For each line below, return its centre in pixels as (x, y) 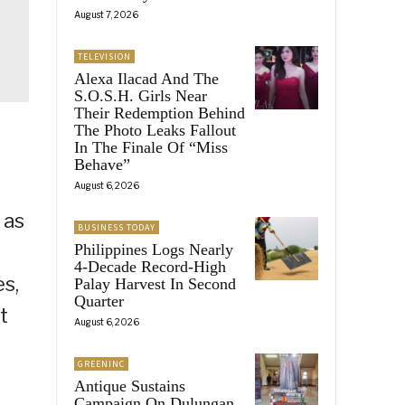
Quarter (99, 301)
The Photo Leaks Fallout (155, 130)
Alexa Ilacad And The (146, 78)
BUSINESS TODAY (117, 227)
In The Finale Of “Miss (151, 147)
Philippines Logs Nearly (154, 249)
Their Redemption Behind (160, 113)
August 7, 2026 (106, 14)
